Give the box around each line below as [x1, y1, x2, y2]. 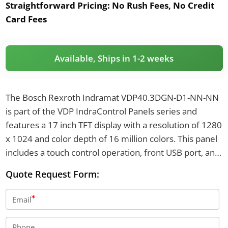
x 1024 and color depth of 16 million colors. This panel [5, 132, 217, 145]
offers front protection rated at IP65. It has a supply [5, 160, 207, 172]
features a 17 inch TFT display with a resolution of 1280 [5, 119, 222, 131]
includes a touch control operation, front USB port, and [5, 146, 220, 158]
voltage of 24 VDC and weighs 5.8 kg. [5, 174, 149, 186]
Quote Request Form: [5, 167, 99, 180]
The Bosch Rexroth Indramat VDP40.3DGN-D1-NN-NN [5, 91, 219, 103]
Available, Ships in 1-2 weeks [54, 52, 174, 64]
